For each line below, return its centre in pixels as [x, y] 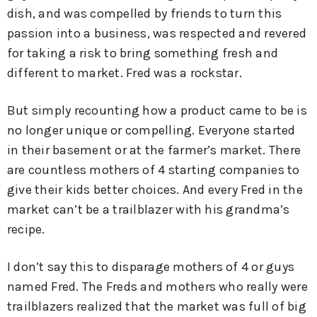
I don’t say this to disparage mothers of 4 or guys [151, 266]
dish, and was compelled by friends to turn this [145, 13]
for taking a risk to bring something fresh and [143, 53]
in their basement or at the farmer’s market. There [154, 150]
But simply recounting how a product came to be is [157, 110]
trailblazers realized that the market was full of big [157, 306]
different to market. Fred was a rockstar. [125, 73]
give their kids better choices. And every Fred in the [155, 189]
